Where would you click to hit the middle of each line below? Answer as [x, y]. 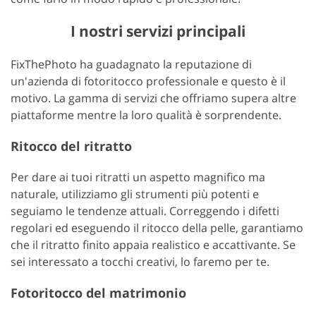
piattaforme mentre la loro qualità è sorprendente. [146, 115]
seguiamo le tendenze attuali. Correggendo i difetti [145, 211]
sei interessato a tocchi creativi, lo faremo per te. [140, 261]
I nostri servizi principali [158, 31]
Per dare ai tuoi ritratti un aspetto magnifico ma [138, 177]
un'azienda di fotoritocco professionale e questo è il [148, 81]
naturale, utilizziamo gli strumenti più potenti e [135, 194]
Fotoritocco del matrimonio [98, 292]
